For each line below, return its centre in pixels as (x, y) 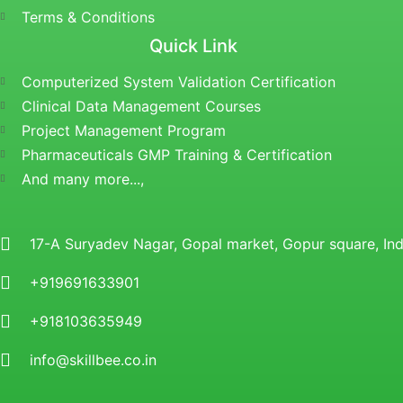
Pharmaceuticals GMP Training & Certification (176, 155)
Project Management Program (123, 131)
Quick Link (194, 46)
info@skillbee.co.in (93, 360)
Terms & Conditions (88, 18)
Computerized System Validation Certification (178, 82)
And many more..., (82, 179)
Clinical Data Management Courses (141, 107)
